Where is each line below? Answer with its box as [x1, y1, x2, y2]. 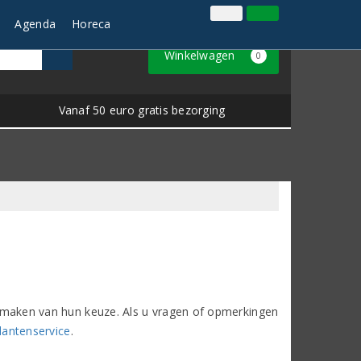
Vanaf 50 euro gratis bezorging [58, 102, 226, 118]
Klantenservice [209, 11, 279, 25]
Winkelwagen [164, 48, 239, 63]
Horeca [72, 16, 111, 31]
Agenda [15, 16, 56, 31]
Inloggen [149, 11, 193, 25]
